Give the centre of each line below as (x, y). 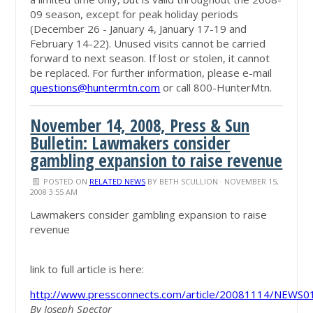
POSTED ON (65, 182)
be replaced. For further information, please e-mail (151, 73)
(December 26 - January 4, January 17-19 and (139, 29)
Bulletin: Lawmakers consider (130, 143)
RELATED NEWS (117, 182)
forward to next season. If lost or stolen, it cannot (150, 58)
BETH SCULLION (188, 182)
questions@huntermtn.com (95, 88)
